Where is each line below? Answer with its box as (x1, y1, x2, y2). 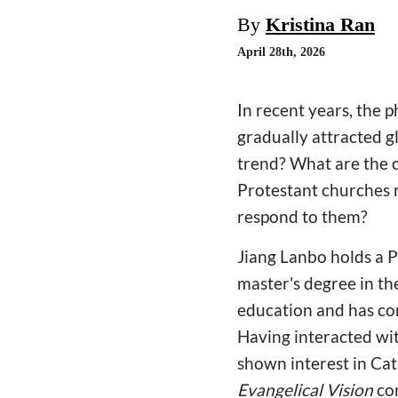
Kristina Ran (266, 13, 375, 36)
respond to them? (237, 206, 368, 227)
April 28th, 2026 (237, 45, 325, 59)
